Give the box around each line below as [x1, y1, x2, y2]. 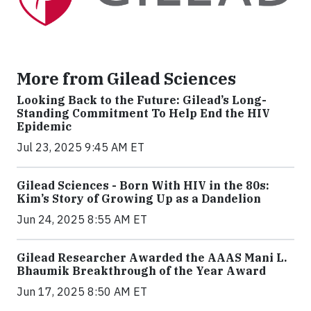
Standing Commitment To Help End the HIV [17, 106, 270, 121]
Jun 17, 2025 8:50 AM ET [17, 285, 147, 299]
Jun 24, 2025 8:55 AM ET [17, 212, 147, 227]
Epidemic [17, 119, 72, 134]
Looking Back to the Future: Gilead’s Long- [17, 93, 267, 108]
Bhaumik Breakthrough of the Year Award [17, 264, 266, 278]
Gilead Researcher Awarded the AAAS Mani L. [17, 251, 287, 265]
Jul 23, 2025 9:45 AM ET [17, 140, 144, 155]
